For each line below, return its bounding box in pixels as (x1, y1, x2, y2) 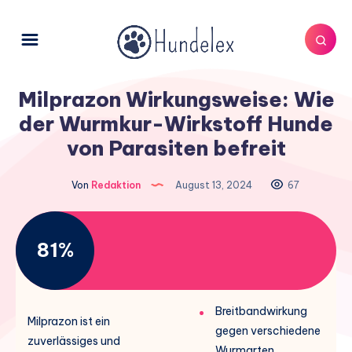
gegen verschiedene (215, 323, 321, 338)
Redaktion (88, 178, 141, 191)
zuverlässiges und (27, 333, 120, 348)
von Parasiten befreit (66, 134, 286, 161)
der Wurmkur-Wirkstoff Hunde (19, 110, 333, 137)
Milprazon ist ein (27, 313, 110, 328)
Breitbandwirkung (215, 303, 307, 318)
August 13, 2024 (172, 178, 255, 191)
